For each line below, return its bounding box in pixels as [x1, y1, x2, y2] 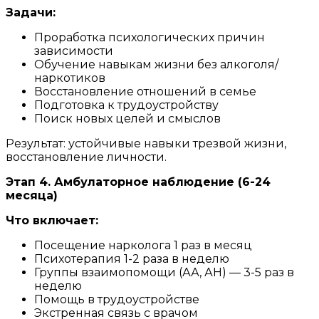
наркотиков [34, 70, 105, 85]
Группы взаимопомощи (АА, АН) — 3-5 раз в [34, 265, 294, 279]
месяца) [6, 188, 58, 202]
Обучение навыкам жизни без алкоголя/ [34, 57, 278, 71]
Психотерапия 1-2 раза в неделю [34, 251, 229, 266]
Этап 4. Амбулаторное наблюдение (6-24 [6, 174, 271, 189]
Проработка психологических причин [34, 30, 265, 44]
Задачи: [6, 5, 56, 19]
